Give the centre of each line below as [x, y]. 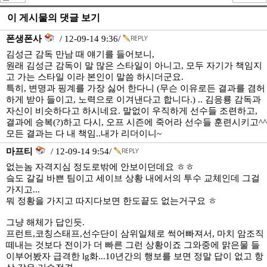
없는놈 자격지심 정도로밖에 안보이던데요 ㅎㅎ [100, 167]
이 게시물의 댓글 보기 [54, 18]
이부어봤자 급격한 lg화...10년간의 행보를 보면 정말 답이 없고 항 [135, 256]
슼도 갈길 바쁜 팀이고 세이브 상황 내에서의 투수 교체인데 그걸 [133, 178]
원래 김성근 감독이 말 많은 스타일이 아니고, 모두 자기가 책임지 [134, 66]
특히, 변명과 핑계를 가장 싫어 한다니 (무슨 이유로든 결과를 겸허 [136, 88]
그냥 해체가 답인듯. [45, 222]
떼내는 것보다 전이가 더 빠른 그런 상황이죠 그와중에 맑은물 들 [133, 245]
